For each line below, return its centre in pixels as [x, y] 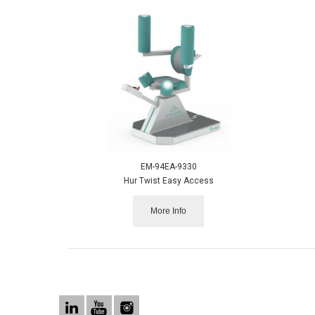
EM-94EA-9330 [168, 166]
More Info [169, 211]
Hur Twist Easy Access [168, 180]
